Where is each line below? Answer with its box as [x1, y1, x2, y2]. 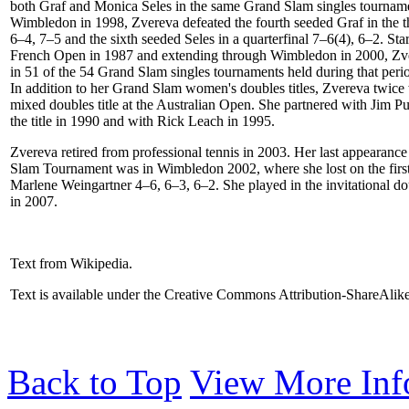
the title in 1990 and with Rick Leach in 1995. [10, 112, 275, 129]
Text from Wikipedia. [10, 255, 132, 271]
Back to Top [7, 362, 182, 402]
